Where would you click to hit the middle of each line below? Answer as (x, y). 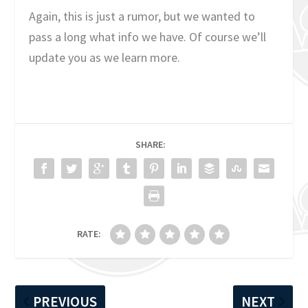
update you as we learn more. (105, 57)
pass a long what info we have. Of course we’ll (148, 36)
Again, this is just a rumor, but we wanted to (142, 16)
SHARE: (151, 144)
